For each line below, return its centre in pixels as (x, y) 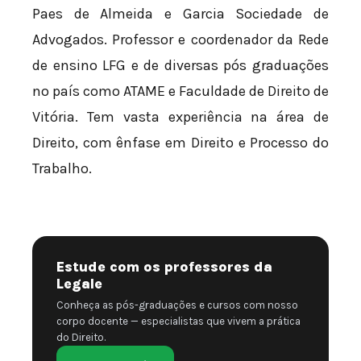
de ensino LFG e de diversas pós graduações (180, 66)
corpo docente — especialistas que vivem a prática (178, 321)
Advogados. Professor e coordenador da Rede (180, 40)
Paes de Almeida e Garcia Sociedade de (180, 14)
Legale (79, 283)
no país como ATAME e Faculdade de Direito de (180, 91)
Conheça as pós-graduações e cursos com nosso (177, 305)
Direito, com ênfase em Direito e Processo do (180, 143)
